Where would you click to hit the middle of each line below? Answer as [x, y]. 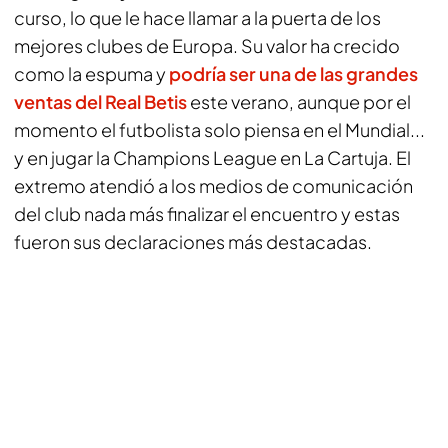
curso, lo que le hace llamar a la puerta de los [197, 17]
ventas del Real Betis [100, 101]
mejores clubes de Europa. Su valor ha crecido [207, 45]
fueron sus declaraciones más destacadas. [193, 241]
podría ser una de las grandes [293, 73]
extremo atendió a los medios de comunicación [213, 185]
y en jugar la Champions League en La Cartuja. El [212, 157]
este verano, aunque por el [299, 101]
